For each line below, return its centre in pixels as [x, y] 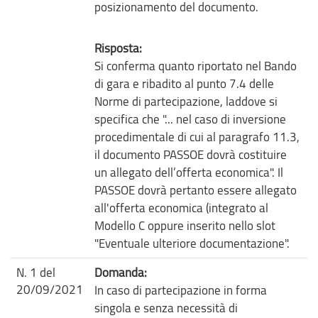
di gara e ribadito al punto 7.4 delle [184, 83]
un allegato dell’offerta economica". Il [189, 172]
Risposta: [118, 48]
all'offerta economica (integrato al [181, 207]
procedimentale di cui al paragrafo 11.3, [197, 136]
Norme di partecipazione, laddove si [186, 101]
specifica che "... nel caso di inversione [190, 119]
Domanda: [121, 272]
